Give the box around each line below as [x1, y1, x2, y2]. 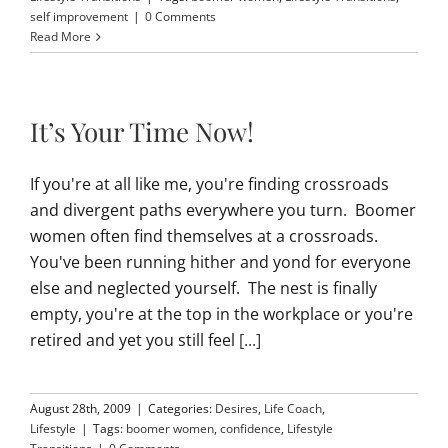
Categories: [148, 400, 215, 418]
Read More [30, 28, 91, 46]
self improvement [30, 8, 128, 26]
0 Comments [145, 8, 216, 26]
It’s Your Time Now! [30, 114, 254, 150]
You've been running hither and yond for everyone [30, 251, 411, 274]
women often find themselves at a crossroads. [30, 225, 382, 248]
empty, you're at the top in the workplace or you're [30, 303, 413, 326]
